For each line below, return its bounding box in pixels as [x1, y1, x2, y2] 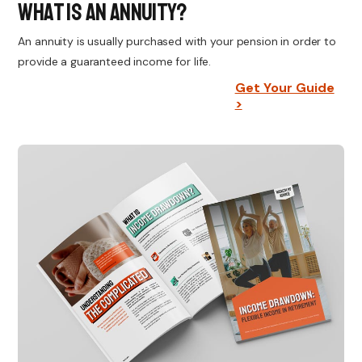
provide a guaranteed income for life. [18, 54, 212, 69]
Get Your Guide [234, 79, 335, 96]
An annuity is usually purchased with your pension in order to [18, 34, 336, 48]
